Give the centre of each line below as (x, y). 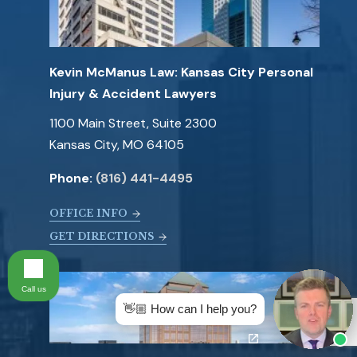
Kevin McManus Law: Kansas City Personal (181, 73)
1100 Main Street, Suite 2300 (133, 124)
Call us (33, 288)
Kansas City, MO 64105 (117, 145)
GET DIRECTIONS (102, 237)
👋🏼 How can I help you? (190, 309)
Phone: (73, 178)
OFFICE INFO (88, 214)
